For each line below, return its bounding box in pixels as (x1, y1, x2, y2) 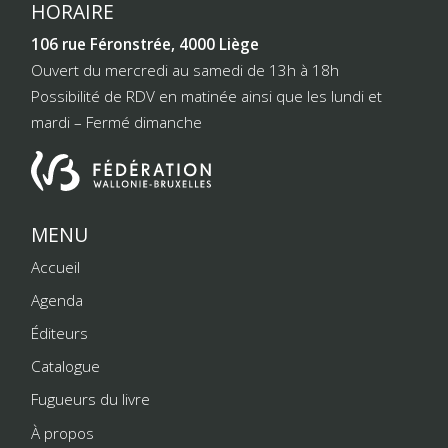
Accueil (31, 256, 81, 277)
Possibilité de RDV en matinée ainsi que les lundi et (31, 85, 383, 106)
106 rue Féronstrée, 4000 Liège (31, 33, 260, 54)
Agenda (31, 289, 84, 310)
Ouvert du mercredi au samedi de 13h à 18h (31, 59, 340, 80)
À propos (31, 422, 95, 443)
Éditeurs (31, 323, 89, 344)
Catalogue (31, 356, 101, 377)
